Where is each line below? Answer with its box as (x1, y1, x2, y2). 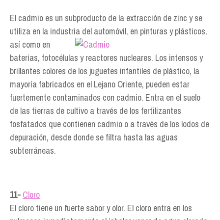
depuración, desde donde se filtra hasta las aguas (10, 131, 178, 143)
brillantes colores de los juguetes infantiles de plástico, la (10, 65, 199, 77)
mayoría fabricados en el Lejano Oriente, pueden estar (10, 78, 190, 90)
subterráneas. (10, 144, 56, 157)
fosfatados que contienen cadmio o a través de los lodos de (10, 118, 209, 130)
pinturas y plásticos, (140, 25, 207, 37)
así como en (10, 38, 50, 51)
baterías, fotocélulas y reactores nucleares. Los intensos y (10, 52, 203, 64)
